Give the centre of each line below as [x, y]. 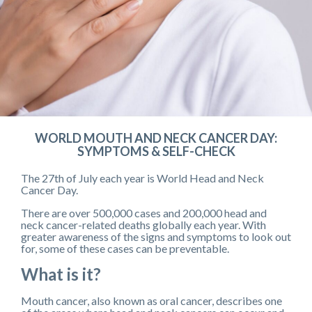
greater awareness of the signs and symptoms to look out [156, 236]
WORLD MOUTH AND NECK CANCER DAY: [156, 138]
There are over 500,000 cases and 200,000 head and [144, 212]
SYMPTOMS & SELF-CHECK [156, 151]
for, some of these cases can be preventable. [125, 248]
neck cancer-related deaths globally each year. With [143, 224]
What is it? [61, 274]
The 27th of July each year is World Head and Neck [142, 178]
